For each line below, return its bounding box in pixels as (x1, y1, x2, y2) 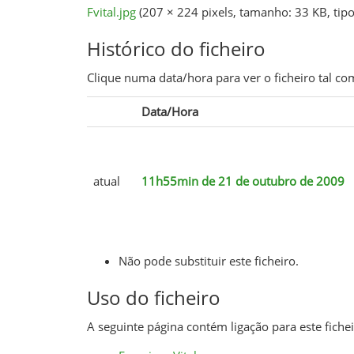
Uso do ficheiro (86, 284, 220, 311)
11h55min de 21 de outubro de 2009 (141, 172, 345, 189)
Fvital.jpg (86, 3, 136, 20)
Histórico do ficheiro (86, 35, 265, 62)
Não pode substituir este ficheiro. (118, 252, 299, 269)
